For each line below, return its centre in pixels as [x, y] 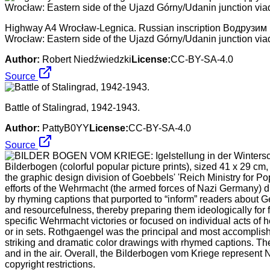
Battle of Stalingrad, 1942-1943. [72, 107]
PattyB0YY [66, 128]
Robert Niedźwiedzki [87, 59]
